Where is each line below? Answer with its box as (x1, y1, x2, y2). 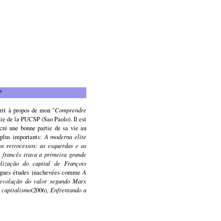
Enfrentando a (50, 185, 87, 194)
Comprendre (55, 105, 87, 114)
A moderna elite (44, 132, 87, 141)
